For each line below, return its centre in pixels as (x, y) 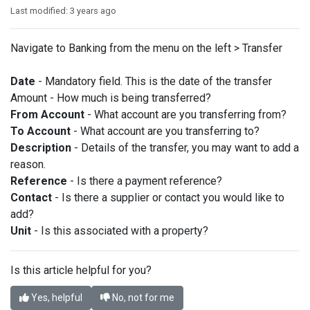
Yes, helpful (56, 298)
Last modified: (40, 11)
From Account (47, 115)
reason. (28, 164)
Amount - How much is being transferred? (111, 98)
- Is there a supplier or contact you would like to (168, 198)
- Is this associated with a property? (120, 231)
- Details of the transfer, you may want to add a (185, 148)
